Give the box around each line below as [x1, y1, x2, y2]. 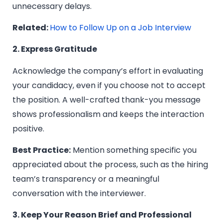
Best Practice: [12, 144, 71, 156]
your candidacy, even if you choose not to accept [12, 79, 206, 91]
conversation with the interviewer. [12, 188, 146, 200]
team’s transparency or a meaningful [12, 173, 159, 185]
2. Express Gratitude [12, 43, 97, 55]
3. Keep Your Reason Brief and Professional [12, 209, 192, 221]
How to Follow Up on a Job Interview [50, 21, 191, 33]
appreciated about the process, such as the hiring [12, 159, 208, 171]
